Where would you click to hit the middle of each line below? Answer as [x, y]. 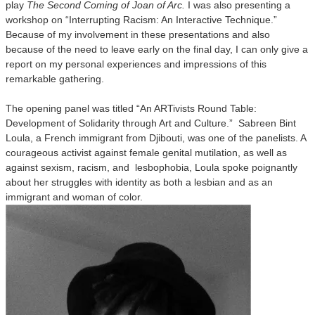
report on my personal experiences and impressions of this [136, 64]
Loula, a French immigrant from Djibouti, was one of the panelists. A [156, 138]
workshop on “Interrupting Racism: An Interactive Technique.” [143, 20]
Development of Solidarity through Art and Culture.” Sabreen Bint [151, 123]
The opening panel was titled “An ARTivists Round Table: [131, 108]
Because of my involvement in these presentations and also [138, 34]
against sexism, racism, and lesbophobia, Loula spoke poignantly [152, 167]
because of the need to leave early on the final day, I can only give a [157, 49]
